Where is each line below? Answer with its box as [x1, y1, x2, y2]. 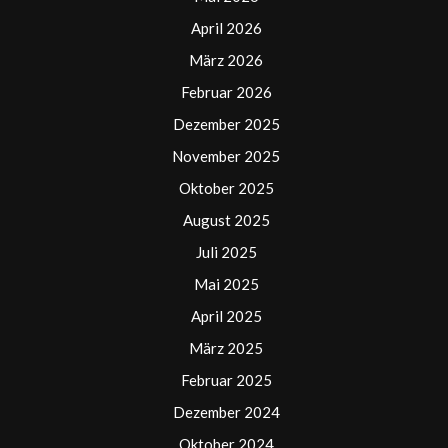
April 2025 [190, 307, 262, 325]
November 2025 [172, 147, 280, 165]
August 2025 [182, 211, 270, 229]
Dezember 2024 [172, 403, 280, 421]
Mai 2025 [193, 275, 259, 293]
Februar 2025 [180, 371, 272, 389]
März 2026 [189, 51, 263, 69]
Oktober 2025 [178, 179, 274, 197]
